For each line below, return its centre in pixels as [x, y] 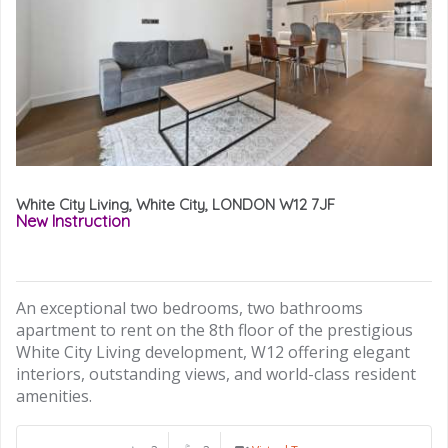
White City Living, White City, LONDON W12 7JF [175, 204]
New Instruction [73, 220]
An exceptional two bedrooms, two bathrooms [189, 308]
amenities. [54, 396]
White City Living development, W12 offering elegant [213, 352]
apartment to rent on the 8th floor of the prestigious [214, 330]
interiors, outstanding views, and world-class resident [216, 374]
